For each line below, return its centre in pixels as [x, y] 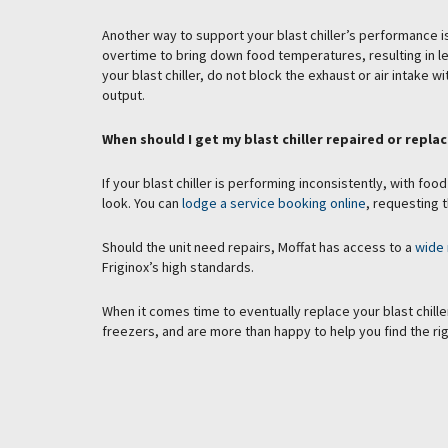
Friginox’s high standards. [178, 266]
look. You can [142, 202]
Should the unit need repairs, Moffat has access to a [258, 246]
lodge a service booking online [274, 202]
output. [123, 94]
